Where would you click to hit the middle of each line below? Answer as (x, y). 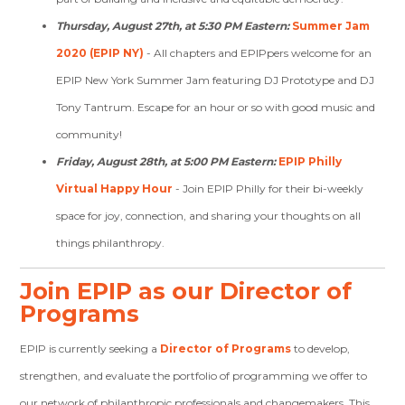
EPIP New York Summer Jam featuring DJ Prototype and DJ (216, 80)
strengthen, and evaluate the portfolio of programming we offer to (194, 376)
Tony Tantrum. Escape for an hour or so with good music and (216, 107)
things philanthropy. (112, 243)
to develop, (322, 348)
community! (89, 134)
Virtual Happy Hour (115, 188)
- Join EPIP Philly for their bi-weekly (270, 188)
